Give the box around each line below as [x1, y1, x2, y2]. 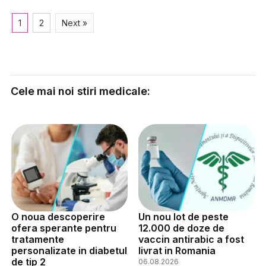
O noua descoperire [11, 210, 105, 223]
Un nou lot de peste [138, 210, 229, 223]
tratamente [11, 233, 65, 245]
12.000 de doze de [138, 221, 224, 234]
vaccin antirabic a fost [138, 233, 244, 245]
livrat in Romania [138, 244, 216, 256]
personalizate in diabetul [11, 244, 127, 256]
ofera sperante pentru [11, 221, 116, 234]
